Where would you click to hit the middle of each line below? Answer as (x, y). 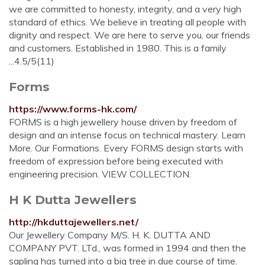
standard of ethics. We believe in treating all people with (127, 22)
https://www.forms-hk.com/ (73, 109)
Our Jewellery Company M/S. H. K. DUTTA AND (110, 235)
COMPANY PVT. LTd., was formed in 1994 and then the (127, 248)
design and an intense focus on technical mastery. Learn (127, 135)
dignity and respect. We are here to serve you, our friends (130, 35)
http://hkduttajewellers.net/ (74, 222)
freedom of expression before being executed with (116, 161)
